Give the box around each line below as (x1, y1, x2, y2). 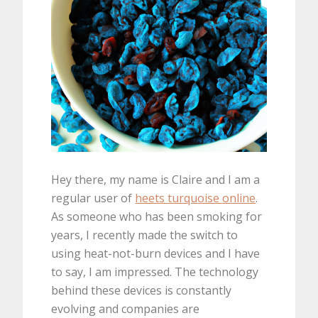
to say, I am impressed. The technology (51, 264, 259, 280)
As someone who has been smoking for (51, 209, 263, 225)
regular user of (51, 190, 136, 207)
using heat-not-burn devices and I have (51, 246, 261, 262)
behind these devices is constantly (51, 283, 232, 299)
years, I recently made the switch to (51, 227, 238, 243)
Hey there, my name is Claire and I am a (51, 172, 261, 188)
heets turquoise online (135, 190, 256, 207)
